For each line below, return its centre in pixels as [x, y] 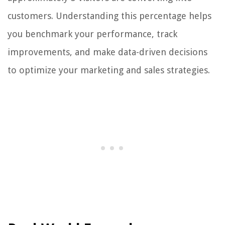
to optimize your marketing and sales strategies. [109, 70]
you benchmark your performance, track [92, 34]
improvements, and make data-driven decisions [107, 52]
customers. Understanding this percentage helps [109, 16]
